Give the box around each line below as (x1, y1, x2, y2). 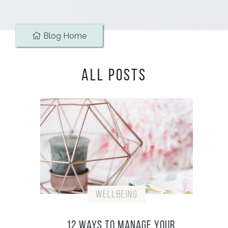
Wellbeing (96, 189, 137, 200)
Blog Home (41, 31, 87, 41)
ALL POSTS (81, 68, 147, 84)
